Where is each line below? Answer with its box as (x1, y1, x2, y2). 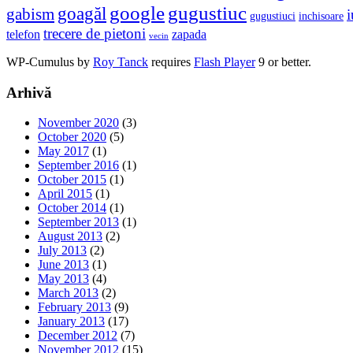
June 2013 (38, 258, 89, 272)
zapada (172, 27, 206, 42)
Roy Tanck (93, 54, 148, 69)
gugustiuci (250, 9, 295, 22)
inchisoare (299, 9, 344, 22)
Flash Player (194, 54, 255, 69)
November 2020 (38, 116, 119, 130)
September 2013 (38, 215, 119, 229)
